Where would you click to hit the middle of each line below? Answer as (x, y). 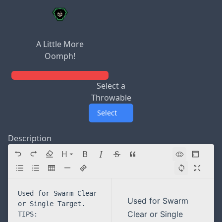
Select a (111, 85)
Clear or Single (155, 214)
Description (30, 138)
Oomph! (60, 56)
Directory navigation (56, 161)
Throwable (111, 97)
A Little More (60, 44)
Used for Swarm (158, 200)
